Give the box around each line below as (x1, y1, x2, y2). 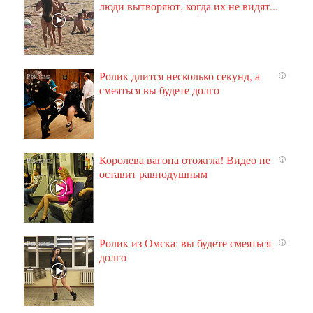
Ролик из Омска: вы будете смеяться (99, 235, 272, 251)
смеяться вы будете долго (99, 82, 220, 98)
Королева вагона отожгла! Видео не (99, 152, 271, 167)
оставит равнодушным (99, 166, 208, 181)
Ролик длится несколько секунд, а (99, 68, 261, 84)
